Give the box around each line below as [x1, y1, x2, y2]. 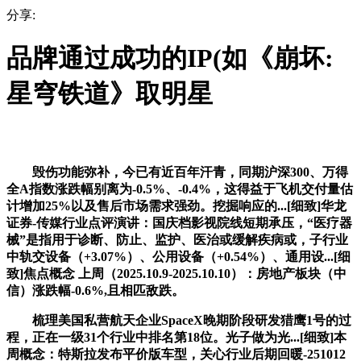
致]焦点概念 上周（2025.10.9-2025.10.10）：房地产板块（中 [6, 266, 346, 280]
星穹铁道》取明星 [6, 79, 213, 109]
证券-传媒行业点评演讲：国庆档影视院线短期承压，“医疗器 [6, 215, 352, 230]
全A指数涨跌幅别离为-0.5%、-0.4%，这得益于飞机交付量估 [6, 181, 353, 196]
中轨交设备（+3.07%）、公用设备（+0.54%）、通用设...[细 [6, 249, 351, 263]
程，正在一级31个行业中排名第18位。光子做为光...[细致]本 [6, 330, 346, 344]
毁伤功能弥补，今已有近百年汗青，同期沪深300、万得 [6, 164, 348, 179]
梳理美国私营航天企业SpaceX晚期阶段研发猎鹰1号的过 [6, 313, 351, 327]
